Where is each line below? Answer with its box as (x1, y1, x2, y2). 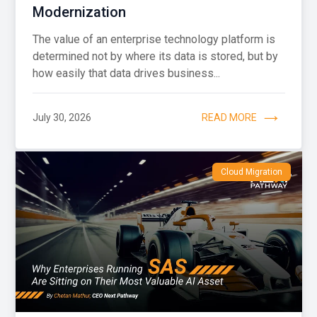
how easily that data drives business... (32, 66, 220, 80)
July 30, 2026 (32, 112, 91, 124)
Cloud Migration (220, 166, 282, 177)
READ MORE (201, 112, 257, 124)
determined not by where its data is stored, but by (32, 49, 278, 63)
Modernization (32, 3, 126, 21)
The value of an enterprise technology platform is (32, 32, 275, 46)
